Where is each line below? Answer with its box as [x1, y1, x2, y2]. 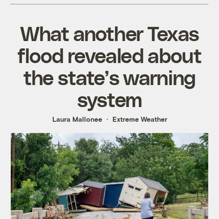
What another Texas [20, 20, 199, 45]
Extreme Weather [112, 114, 167, 123]
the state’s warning [23, 64, 196, 89]
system [77, 86, 142, 111]
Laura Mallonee [52, 114, 102, 123]
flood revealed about [18, 42, 201, 67]
